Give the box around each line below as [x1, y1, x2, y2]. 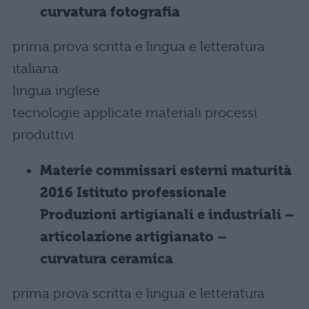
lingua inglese [12, 83, 100, 99]
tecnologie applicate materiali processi [12, 105, 257, 121]
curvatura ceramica [40, 251, 173, 267]
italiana [12, 61, 59, 77]
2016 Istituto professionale [40, 185, 226, 201]
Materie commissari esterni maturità [40, 163, 292, 179]
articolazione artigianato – [40, 229, 227, 245]
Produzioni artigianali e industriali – [40, 207, 295, 223]
